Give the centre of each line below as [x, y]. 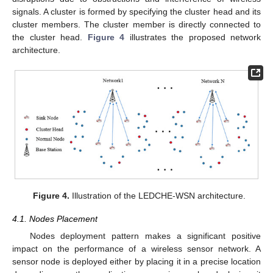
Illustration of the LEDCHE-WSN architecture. [157, 195]
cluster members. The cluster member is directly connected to [136, 24]
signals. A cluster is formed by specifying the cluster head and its [136, 11]
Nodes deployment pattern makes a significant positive [145, 236]
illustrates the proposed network [193, 37]
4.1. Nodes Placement [55, 218]
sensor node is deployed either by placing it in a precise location [136, 262]
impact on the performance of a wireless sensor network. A [136, 249]
